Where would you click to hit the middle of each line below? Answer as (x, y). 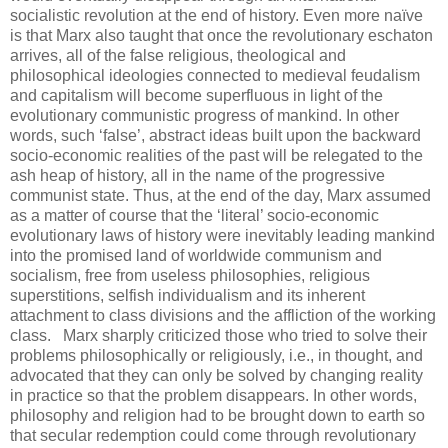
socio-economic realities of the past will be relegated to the (216, 156)
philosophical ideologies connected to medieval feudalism (215, 76)
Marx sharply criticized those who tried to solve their (243, 336)
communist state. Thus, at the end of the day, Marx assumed (220, 196)
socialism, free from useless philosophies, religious (190, 276)
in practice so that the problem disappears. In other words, (213, 396)
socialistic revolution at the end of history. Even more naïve (216, 16)
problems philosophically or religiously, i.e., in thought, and (216, 356)
